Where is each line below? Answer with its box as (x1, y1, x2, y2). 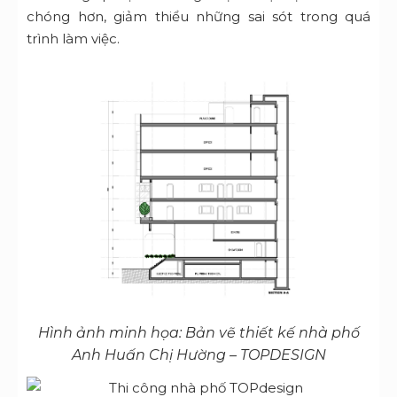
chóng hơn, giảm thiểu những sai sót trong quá (27, 8, 370, 25)
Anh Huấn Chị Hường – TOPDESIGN (71, 346, 326, 364)
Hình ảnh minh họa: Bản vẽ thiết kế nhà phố (37, 324, 360, 342)
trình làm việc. (27, 30, 120, 47)
